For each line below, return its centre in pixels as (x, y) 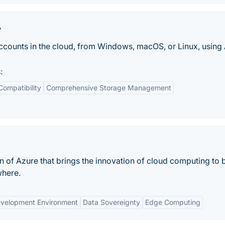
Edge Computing (173, 202)
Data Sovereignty (111, 202)
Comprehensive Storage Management (109, 88)
